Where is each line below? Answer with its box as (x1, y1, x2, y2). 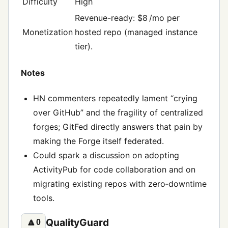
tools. (33, 192, 54, 203)
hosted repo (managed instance (75, 27, 197, 38)
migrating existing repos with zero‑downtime (33, 178, 207, 189)
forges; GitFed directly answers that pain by (33, 121, 203, 132)
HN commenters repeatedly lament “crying (33, 93, 197, 103)
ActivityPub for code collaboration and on (33, 164, 195, 175)
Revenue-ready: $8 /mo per (75, 13, 180, 23)
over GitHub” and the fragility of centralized (33, 107, 203, 118)
